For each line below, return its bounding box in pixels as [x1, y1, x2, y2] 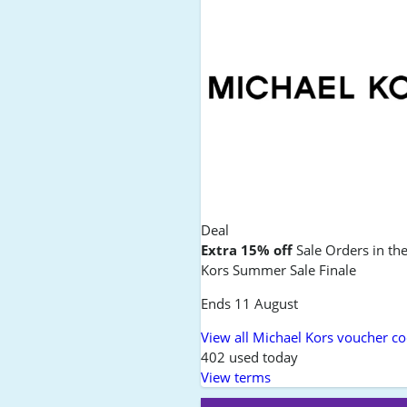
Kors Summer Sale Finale [201, 261, 357, 280]
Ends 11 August [201, 294, 299, 313]
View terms [201, 368, 272, 387]
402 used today [201, 348, 299, 367]
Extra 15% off [201, 241, 293, 260]
